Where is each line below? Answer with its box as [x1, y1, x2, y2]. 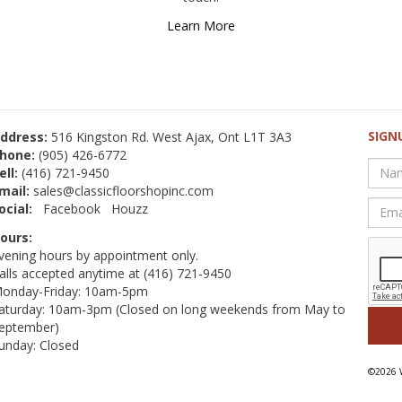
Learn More [166, 16, 235, 34]
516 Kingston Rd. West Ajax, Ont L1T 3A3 [47, 127, 292, 145]
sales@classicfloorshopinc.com [32, 181, 214, 199]
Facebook [42, 199, 100, 217]
